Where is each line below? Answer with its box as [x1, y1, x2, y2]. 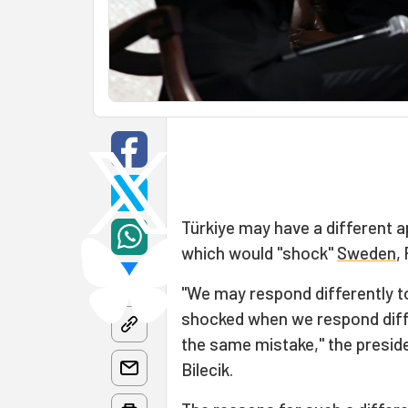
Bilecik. [181, 359, 233, 380]
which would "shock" [181, 242, 337, 263]
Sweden [337, 242, 396, 263]
